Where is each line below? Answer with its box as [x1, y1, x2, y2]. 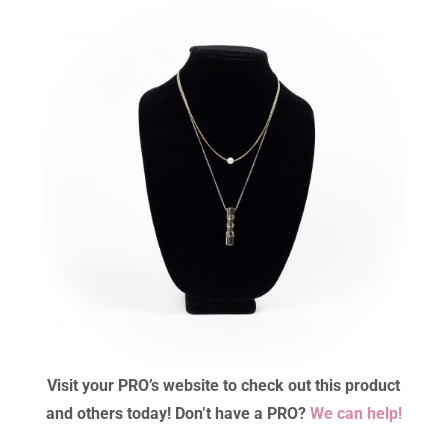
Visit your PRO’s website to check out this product [47, 375, 401, 395]
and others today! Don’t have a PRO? [45, 403, 310, 423]
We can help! [309, 403, 402, 423]
